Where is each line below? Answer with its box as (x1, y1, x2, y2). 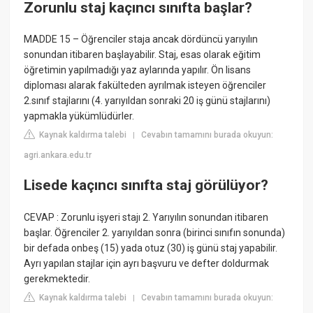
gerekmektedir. (24, 272, 91, 284)
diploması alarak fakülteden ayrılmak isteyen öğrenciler (24, 79, 267, 91)
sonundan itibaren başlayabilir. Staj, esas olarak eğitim (24, 48, 261, 60)
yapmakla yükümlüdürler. (24, 110, 135, 122)
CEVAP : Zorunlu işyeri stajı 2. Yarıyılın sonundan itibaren (24, 211, 269, 223)
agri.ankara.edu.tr (24, 150, 92, 160)
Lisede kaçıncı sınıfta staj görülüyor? (24, 177, 269, 194)
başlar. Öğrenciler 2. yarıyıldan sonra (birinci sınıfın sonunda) (24, 226, 286, 238)
